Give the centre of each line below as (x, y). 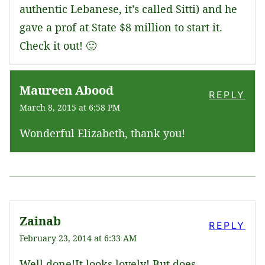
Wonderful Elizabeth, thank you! (102, 133)
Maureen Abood (67, 91)
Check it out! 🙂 (58, 46)
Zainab (40, 221)
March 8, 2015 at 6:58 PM (70, 108)
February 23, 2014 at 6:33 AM (78, 238)
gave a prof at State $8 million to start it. (121, 28)
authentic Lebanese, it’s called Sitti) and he (128, 9)
